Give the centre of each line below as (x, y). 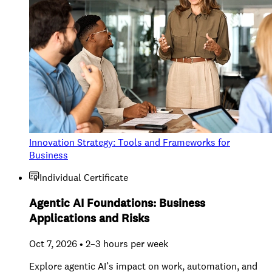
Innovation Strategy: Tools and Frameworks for (130, 143)
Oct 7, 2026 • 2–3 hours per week (99, 243)
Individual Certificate (84, 178)
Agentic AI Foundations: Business (117, 203)
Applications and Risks (89, 218)
